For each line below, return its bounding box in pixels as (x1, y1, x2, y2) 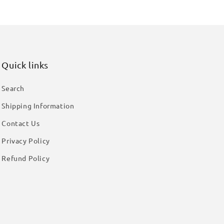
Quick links (1, 59, 48, 70)
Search (1, 83, 24, 92)
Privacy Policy (1, 136, 50, 145)
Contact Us (1, 118, 40, 127)
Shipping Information (1, 101, 74, 110)
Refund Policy (1, 153, 50, 162)
